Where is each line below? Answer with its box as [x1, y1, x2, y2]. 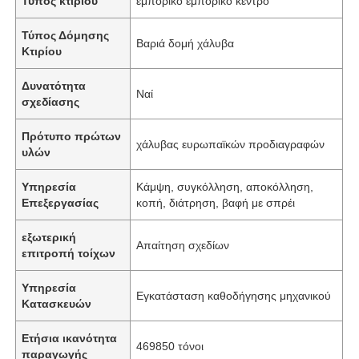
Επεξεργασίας [22, 196, 99, 209]
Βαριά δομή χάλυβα [136, 36, 235, 50]
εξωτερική [22, 230, 77, 244]
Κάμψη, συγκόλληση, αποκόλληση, [136, 179, 314, 193]
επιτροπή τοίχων [22, 246, 116, 260]
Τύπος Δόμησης [22, 28, 110, 42]
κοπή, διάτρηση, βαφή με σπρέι [136, 196, 296, 209]
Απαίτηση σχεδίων [136, 238, 230, 252]
